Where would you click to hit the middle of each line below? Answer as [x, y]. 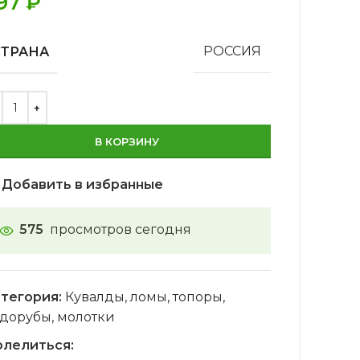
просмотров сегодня [120, 229]
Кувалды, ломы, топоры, [145, 297]
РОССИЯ [232, 51]
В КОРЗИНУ [127, 141]
